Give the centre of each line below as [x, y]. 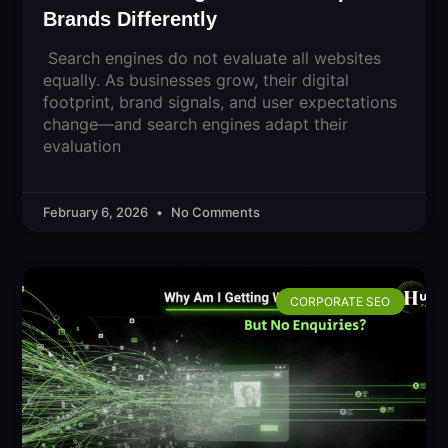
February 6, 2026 [97, 212]
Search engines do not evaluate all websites [212, 58]
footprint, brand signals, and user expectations [220, 102]
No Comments [214, 212]
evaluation [82, 146]
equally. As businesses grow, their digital [196, 80]
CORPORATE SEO [340, 301]
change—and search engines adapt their [196, 124]
